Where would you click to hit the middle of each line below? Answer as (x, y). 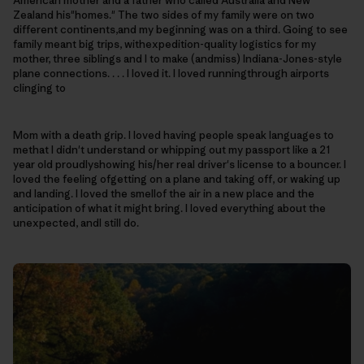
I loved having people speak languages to (231, 136)
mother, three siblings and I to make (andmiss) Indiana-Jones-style (178, 59)
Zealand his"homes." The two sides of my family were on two (164, 15)
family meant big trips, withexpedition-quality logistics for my (165, 45)
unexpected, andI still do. (76, 223)
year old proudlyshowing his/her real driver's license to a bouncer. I (180, 165)
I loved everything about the (256, 209)
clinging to (39, 89)
